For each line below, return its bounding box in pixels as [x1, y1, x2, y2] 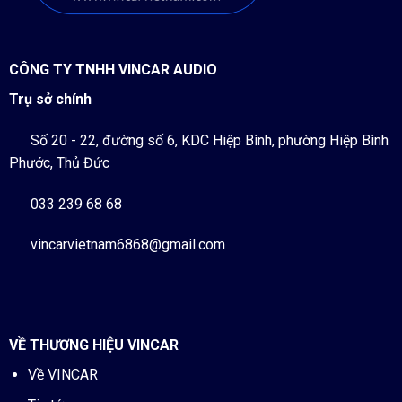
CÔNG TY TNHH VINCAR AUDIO [8, 60, 217, 78]
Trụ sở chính [8, 90, 92, 108]
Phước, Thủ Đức [8, 153, 109, 171]
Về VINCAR [27, 365, 98, 383]
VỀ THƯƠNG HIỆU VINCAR [8, 336, 179, 354]
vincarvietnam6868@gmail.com [30, 236, 225, 254]
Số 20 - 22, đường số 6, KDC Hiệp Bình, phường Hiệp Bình [26, 131, 389, 149]
